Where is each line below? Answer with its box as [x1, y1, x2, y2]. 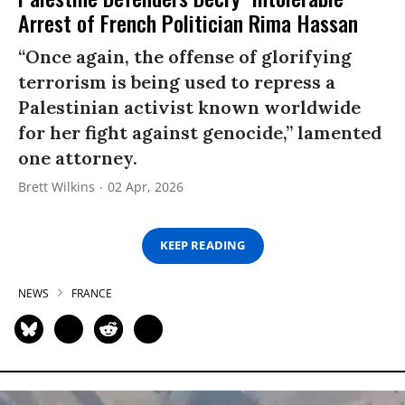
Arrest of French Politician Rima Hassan [18, 5, 358, 39]
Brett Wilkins [18, 177, 95, 195]
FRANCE [71, 285, 112, 301]
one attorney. [18, 146, 137, 169]
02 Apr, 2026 [108, 177, 184, 195]
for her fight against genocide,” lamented [18, 120, 381, 144]
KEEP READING [160, 237, 245, 254]
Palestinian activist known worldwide [18, 95, 361, 118]
